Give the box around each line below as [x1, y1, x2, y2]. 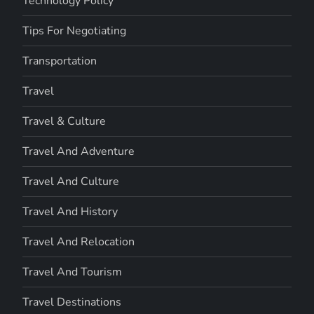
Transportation [22, 53, 97, 69]
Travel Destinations [22, 294, 122, 310]
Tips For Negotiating [22, 22, 127, 39]
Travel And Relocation [22, 233, 135, 250]
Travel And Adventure [22, 143, 135, 159]
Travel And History [22, 203, 118, 219]
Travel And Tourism [22, 264, 123, 280]
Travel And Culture [22, 173, 120, 189]
